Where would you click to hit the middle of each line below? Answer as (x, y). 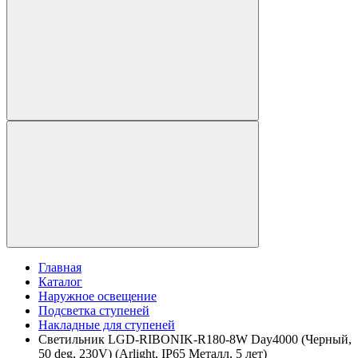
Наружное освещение (97, 296)
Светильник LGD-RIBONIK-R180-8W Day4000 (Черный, (195, 340)
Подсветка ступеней (94, 311)
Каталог (60, 282)
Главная (60, 268)
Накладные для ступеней (107, 325)
